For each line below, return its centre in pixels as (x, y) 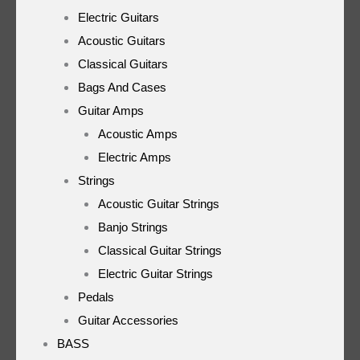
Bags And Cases (122, 87)
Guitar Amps (110, 110)
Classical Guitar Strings (160, 250)
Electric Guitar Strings (155, 273)
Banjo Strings (133, 227)
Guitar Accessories (128, 320)
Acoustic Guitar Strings (159, 203)
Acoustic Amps (138, 133)
